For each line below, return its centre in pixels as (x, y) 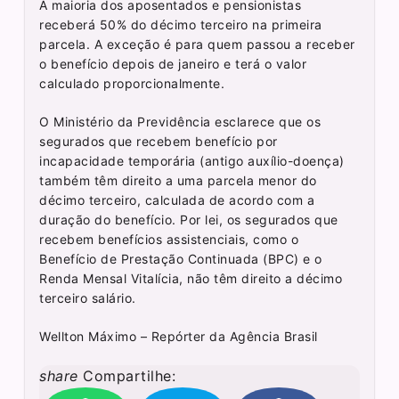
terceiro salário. (88, 298)
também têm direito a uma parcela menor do (178, 181)
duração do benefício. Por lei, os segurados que (189, 220)
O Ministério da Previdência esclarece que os (180, 122)
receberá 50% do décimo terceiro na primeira (181, 25)
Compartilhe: (127, 376)
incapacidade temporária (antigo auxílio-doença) (192, 161)
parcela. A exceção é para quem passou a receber (197, 45)
